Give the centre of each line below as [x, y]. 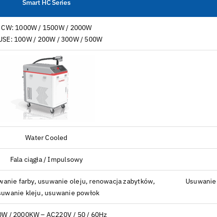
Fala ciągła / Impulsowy [46, 159]
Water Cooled [46, 138]
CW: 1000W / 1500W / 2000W [46, 28]
